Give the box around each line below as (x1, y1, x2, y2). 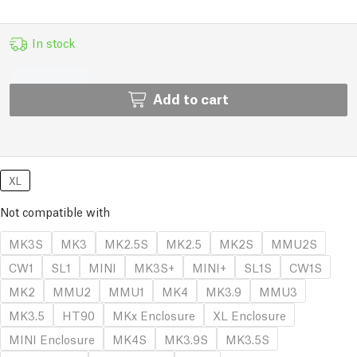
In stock (31, 34, 75, 50)
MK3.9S (164, 331, 208, 347)
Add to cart (153, 89, 229, 108)
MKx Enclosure (112, 307, 195, 323)
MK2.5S (104, 235, 148, 251)
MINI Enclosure (9, 331, 95, 347)
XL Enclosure (213, 307, 286, 323)
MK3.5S (226, 331, 269, 347)
